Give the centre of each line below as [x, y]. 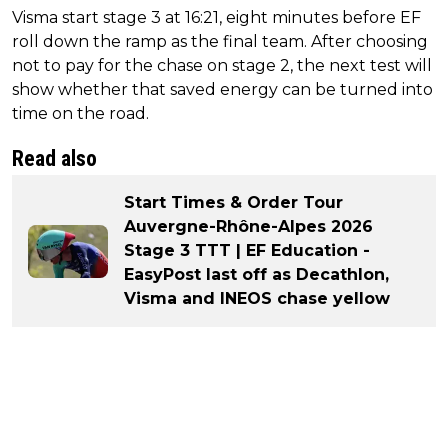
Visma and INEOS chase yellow [257, 299]
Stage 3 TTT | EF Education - [247, 251]
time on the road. [80, 114]
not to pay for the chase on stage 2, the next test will [222, 66]
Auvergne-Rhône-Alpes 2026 [248, 227]
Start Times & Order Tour [233, 203]
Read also [54, 159]
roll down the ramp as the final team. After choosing [220, 42]
